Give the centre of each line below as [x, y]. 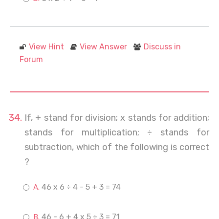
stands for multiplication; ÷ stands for [117, 132]
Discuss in [162, 47]
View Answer [103, 47]
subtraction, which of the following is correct [117, 147]
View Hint [46, 47]
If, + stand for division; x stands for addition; [117, 118]
